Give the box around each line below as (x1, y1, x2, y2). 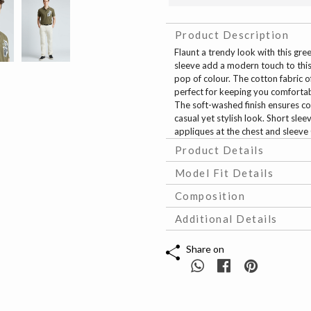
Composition (174, 190, 246, 203)
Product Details (174, 144, 264, 157)
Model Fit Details (174, 167, 274, 180)
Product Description (174, 28, 289, 42)
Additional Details (174, 212, 278, 226)
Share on (185, 243, 224, 255)
